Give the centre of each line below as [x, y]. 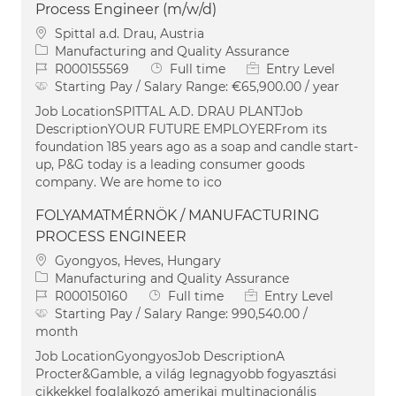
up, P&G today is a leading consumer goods [170, 164]
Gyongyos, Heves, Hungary [138, 260]
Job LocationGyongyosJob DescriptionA [160, 356]
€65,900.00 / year [286, 86]
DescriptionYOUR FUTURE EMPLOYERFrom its [181, 129]
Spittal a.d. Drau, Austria [129, 33]
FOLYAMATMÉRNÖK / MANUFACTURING [177, 215]
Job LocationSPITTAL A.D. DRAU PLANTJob [169, 111]
